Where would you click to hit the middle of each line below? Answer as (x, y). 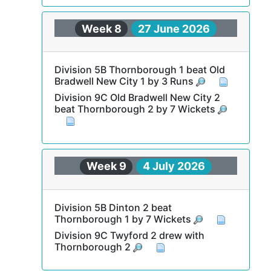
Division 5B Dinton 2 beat (113, 207)
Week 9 (106, 166)
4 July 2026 (174, 166)
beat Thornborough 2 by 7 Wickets (136, 109)
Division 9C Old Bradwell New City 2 (137, 97)
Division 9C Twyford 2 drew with (129, 235)
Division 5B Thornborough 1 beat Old (139, 70)
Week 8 (101, 28)
